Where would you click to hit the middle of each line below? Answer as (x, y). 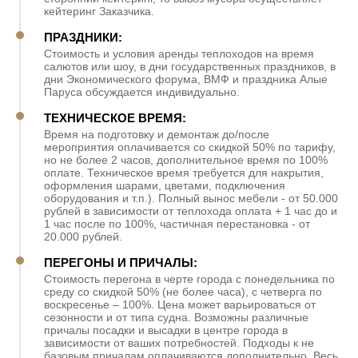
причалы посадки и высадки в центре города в (166, 330)
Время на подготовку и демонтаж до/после (157, 134)
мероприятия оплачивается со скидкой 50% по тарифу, (190, 147)
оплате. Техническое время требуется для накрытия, (184, 172)
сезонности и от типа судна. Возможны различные (176, 317)
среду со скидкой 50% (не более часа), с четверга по (183, 291)
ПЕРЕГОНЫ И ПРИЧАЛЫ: (121, 262)
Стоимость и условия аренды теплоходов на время (179, 53)
